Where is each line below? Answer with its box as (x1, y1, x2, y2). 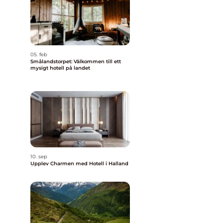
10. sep (30, 153, 47, 160)
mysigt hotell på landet (30, 65, 90, 71)
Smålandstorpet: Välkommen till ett (30, 58, 121, 65)
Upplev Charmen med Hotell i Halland (30, 160, 128, 167)
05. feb (30, 51, 47, 58)
